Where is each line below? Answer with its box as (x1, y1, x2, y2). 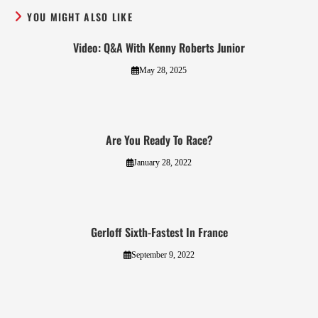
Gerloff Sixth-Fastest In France (90, 224, 228, 241)
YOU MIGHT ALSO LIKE (27, 9, 133, 25)
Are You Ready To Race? (105, 131, 213, 149)
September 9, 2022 (131, 250, 194, 261)
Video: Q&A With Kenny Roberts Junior (73, 39, 245, 57)
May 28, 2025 (138, 65, 187, 76)
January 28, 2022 (133, 158, 192, 168)
